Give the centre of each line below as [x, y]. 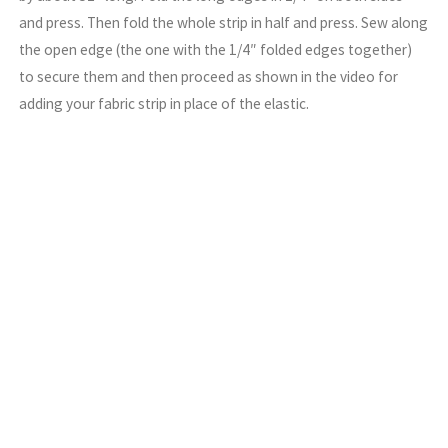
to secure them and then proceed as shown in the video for [209, 76]
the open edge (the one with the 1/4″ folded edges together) [216, 49]
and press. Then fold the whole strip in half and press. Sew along [224, 22]
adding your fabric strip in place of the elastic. [164, 103]
